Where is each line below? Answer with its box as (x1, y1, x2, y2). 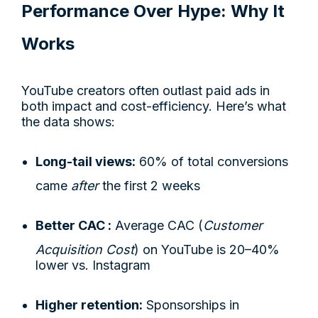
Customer (203, 217, 263, 233)
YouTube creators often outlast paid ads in (21, 82, 270, 98)
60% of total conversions (136, 153, 288, 169)
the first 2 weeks (99, 177, 200, 193)
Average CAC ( (111, 217, 203, 233)
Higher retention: (35, 297, 143, 312)
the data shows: (21, 114, 115, 129)
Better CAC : (35, 217, 111, 233)
